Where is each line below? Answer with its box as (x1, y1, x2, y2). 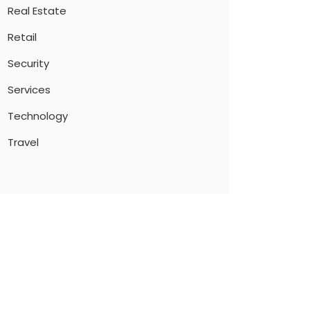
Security (8, 56, 49, 71)
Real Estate (8, 3, 66, 18)
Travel (8, 135, 39, 149)
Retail (8, 30, 37, 44)
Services (8, 82, 51, 97)
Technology (8, 109, 68, 123)
